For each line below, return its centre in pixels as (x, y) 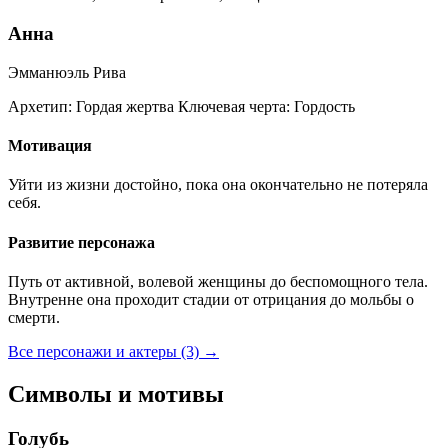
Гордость (322, 106)
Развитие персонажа (81, 242)
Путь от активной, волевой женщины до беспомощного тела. (218, 281)
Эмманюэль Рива (67, 72)
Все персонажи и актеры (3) (105, 351)
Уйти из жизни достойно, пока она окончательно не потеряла (218, 185)
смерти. (34, 317)
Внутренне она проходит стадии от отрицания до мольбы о (211, 299)
